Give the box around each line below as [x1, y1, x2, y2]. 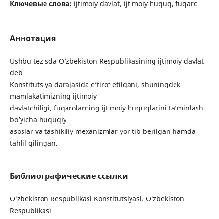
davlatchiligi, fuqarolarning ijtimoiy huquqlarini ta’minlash [9, 103, 203, 112]
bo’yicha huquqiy [9, 115, 66, 124]
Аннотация [9, 32, 56, 44]
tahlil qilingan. [9, 138, 58, 148]
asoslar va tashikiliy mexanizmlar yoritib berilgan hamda [9, 127, 196, 136]
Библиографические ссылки [9, 171, 128, 182]
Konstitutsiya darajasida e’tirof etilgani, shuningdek [9, 80, 180, 89]
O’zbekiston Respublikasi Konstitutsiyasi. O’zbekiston [9, 194, 184, 204]
